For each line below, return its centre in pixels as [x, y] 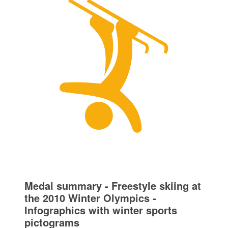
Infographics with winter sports [101, 210]
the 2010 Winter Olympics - [90, 198]
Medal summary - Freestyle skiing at [112, 186]
